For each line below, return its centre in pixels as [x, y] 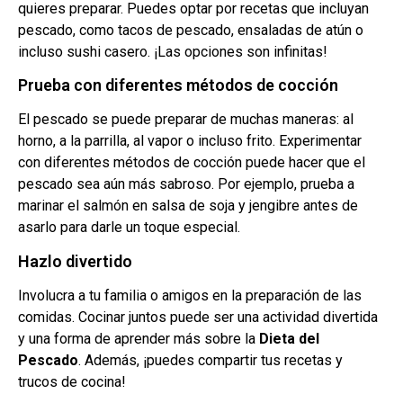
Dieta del [289, 338]
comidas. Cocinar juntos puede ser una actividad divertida [198, 317]
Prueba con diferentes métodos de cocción [178, 85]
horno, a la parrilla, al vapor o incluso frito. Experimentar [190, 141]
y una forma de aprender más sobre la [139, 338]
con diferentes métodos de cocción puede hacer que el [192, 163]
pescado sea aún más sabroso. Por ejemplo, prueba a [186, 184]
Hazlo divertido [75, 261]
